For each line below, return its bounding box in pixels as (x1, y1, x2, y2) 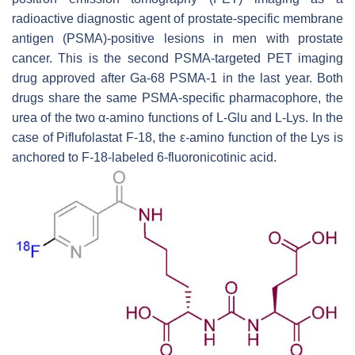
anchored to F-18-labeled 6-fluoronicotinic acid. (12, 150, 277, 164)
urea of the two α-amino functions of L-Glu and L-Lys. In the (12, 110, 343, 124)
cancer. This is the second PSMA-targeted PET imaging (12, 51, 343, 65)
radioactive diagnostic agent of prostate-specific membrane (12, 11, 343, 25)
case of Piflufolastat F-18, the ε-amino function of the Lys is (12, 130, 343, 144)
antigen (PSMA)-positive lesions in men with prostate (12, 31, 343, 45)
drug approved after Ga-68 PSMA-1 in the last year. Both (12, 71, 343, 85)
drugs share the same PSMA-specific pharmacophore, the (12, 90, 343, 105)
